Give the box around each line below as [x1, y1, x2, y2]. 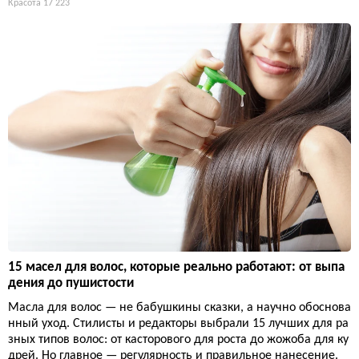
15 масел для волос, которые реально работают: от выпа [8, 260, 345, 274]
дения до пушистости [8, 276, 134, 290]
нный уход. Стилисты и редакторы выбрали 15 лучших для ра [8, 317, 349, 330]
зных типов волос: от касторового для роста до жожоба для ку [8, 333, 349, 346]
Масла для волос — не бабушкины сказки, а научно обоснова [8, 301, 351, 314]
